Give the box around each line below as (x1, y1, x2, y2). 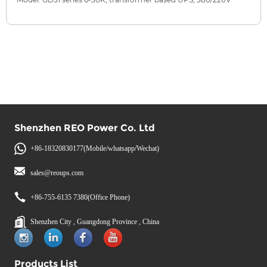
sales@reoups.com (30, 169, 84, 177)
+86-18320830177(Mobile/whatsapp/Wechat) (30, 144, 160, 153)
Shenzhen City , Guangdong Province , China (30, 218, 160, 226)
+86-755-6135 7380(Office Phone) (30, 193, 131, 201)
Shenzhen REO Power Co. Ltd (14, 122, 156, 133)
